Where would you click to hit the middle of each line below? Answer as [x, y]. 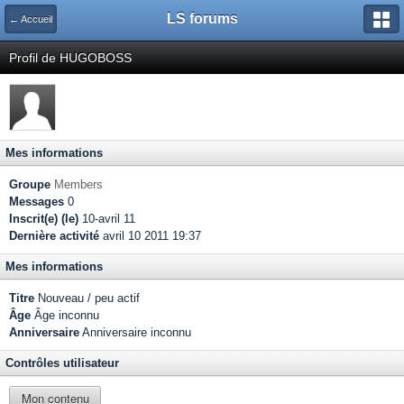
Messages [37, 202]
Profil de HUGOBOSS [70, 58]
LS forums [202, 18]
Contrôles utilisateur [62, 363]
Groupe [30, 184]
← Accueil [31, 19]
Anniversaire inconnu [135, 332]
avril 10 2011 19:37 [150, 236]
